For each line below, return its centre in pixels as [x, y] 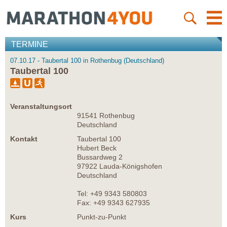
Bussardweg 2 [100, 157]
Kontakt [24, 139]
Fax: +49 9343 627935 [113, 203]
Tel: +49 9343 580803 [112, 194]
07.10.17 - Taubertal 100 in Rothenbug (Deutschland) [87, 61]
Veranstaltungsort [41, 107]
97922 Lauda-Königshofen [120, 166]
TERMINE [30, 45]
